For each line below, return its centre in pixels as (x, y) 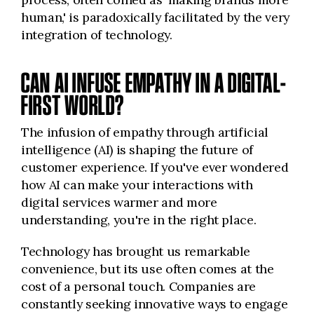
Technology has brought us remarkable (136, 251)
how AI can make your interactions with (137, 185)
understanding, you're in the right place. (139, 220)
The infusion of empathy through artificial (145, 132)
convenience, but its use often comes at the (148, 269)
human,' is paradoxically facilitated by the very (155, 17)
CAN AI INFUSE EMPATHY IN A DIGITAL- (154, 83)
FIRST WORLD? (73, 105)
